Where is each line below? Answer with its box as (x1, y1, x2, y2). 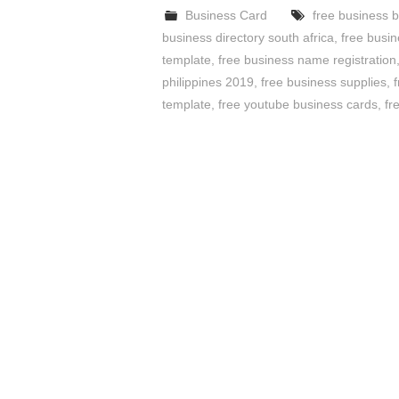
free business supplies (261, 75, 387, 90)
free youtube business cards (218, 97, 378, 112)
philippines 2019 (162, 75, 254, 90)
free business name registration (218, 53, 396, 68)
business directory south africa (162, 30, 334, 45)
